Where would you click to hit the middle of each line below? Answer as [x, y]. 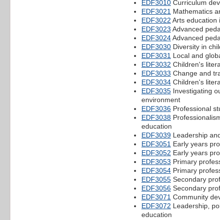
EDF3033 [156, 73]
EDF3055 [156, 179]
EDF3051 [156, 144]
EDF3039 [156, 135]
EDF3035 [156, 91]
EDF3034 [156, 82]
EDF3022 [156, 20]
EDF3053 [156, 161]
